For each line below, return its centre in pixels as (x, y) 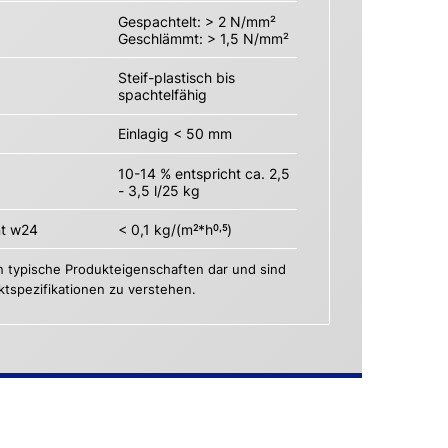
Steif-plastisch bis (176, 77)
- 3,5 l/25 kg (158, 190)
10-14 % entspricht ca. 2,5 (203, 173)
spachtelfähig (162, 94)
